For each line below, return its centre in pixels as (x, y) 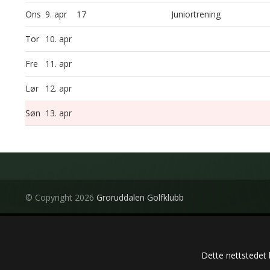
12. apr (60, 88)
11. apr (60, 64)
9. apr (57, 14)
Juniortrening (196, 14)
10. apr (60, 39)
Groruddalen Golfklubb (140, 197)
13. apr (60, 113)
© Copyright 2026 (61, 197)
